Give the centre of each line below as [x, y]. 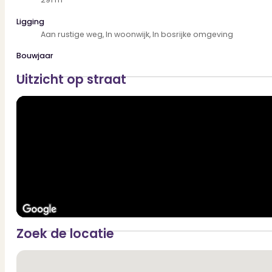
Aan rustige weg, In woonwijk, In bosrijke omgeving [137, 34]
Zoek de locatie [66, 233]
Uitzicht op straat [72, 80]
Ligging [31, 21]
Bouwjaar [35, 55]
